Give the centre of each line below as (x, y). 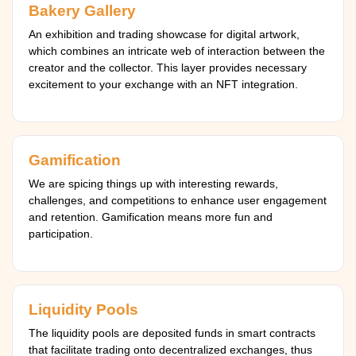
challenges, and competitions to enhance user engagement (178, 200)
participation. (61, 234)
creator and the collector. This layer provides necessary (168, 68)
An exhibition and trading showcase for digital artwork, (164, 34)
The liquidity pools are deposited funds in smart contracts (172, 333)
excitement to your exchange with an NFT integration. (163, 84)
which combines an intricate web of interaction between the (177, 51)
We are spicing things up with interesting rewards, (153, 184)
